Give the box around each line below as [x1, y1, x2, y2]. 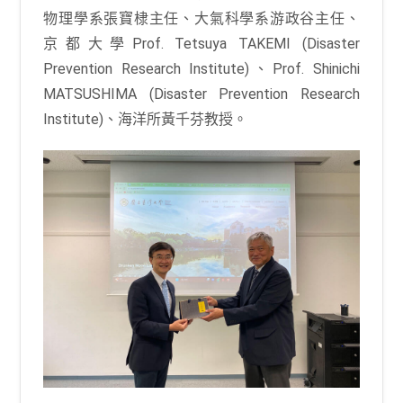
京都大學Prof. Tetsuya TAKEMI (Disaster [43, 35, 360, 53]
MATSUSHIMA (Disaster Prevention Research [43, 85, 360, 103]
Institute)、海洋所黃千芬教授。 [43, 111, 248, 129]
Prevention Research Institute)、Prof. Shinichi [43, 60, 360, 78]
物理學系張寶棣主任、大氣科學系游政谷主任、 [43, 10, 360, 28]
